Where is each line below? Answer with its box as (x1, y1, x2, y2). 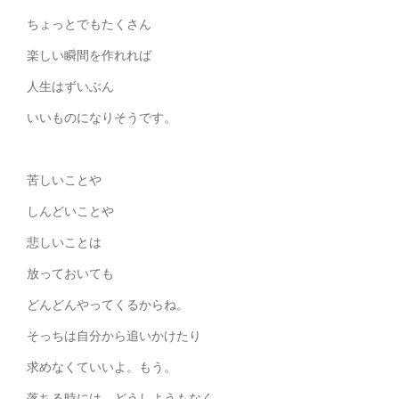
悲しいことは (27, 233, 102, 251)
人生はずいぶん (27, 77, 114, 95)
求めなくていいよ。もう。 (27, 358, 176, 376)
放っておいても (27, 265, 114, 282)
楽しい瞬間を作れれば (27, 46, 151, 64)
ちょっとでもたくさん (27, 15, 151, 33)
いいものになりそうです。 (27, 109, 176, 126)
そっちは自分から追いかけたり (27, 327, 201, 345)
